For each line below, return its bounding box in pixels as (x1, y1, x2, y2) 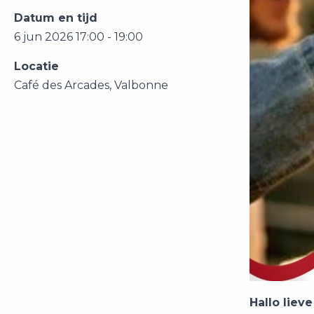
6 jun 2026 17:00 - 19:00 (14, 30, 143, 43)
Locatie (14, 60, 59, 73)
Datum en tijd (14, 11, 97, 25)
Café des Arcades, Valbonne (14, 78, 168, 92)
